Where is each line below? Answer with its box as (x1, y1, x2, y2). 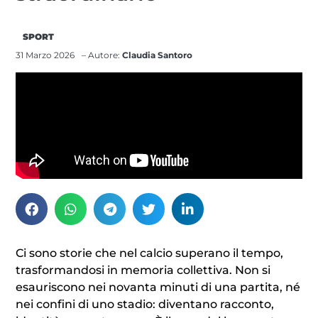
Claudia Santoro (122, 49, 193, 60)
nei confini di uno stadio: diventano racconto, (16, 297, 275, 311)
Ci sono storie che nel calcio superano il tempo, (16, 246, 284, 260)
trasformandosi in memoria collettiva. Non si (16, 263, 271, 277)
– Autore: (82, 49, 123, 60)
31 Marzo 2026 (16, 49, 75, 60)
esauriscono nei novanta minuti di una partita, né (16, 280, 301, 294)
